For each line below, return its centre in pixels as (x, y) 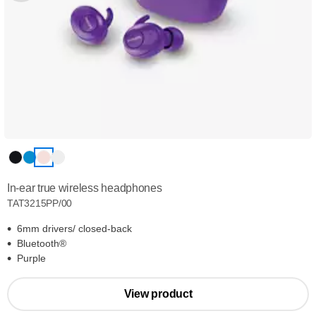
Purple (31, 258)
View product (158, 294)
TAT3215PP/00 (40, 203)
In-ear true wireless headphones (85, 188)
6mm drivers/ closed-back (74, 229)
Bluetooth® (42, 243)
